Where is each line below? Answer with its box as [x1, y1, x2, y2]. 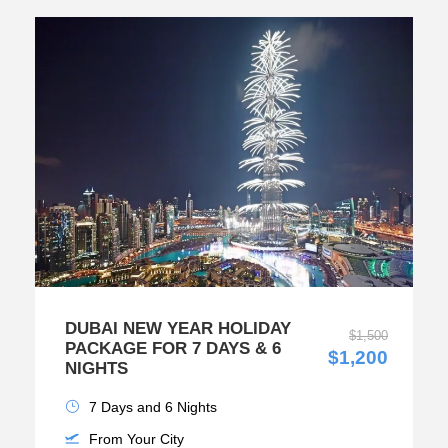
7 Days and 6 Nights [89, 399, 217, 416]
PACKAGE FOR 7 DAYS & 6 [65, 339, 281, 359]
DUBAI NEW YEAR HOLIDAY [65, 319, 291, 339]
